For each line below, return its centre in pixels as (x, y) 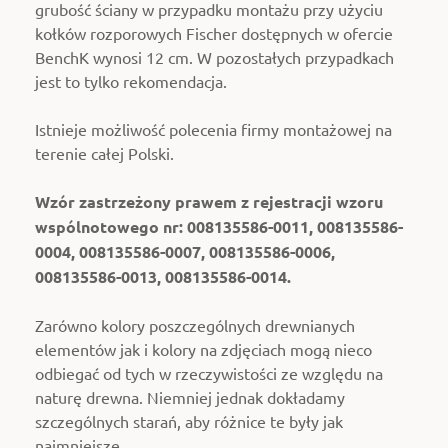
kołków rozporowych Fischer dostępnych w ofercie (214, 32)
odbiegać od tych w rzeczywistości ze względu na (209, 372)
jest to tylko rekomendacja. (131, 80)
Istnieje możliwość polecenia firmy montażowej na (213, 128)
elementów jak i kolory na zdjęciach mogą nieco (203, 348)
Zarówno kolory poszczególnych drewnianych (195, 324)
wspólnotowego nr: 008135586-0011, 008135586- (219, 226)
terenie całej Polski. (104, 152)
